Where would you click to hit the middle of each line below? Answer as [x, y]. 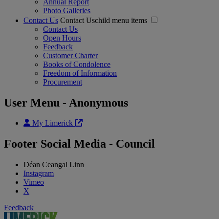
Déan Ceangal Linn [54, 165]
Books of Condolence [77, 64]
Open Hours [62, 38]
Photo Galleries [67, 10]
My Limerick [53, 123]
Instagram [39, 174]
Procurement [63, 82]
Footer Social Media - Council [79, 144]
